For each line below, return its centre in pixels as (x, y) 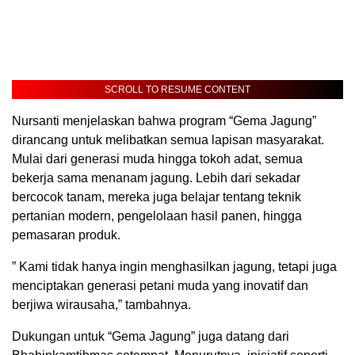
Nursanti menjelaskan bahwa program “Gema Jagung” (164, 120)
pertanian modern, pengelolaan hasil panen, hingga (157, 216)
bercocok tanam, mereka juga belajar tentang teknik (157, 197)
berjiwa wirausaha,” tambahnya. (101, 304)
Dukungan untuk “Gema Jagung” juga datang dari (151, 336)
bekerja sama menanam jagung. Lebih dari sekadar (156, 177)
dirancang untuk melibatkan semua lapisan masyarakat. (168, 139)
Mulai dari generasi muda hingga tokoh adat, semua (157, 158)
